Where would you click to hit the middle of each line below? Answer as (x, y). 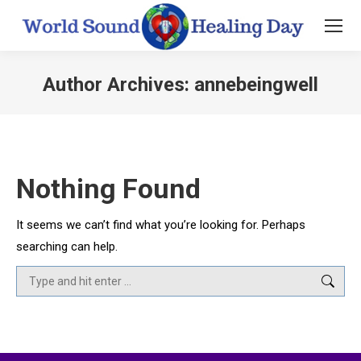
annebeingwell (256, 85)
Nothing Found (108, 189)
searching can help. (67, 247)
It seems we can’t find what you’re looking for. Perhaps (161, 225)
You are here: (216, 109)
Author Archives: (118, 85)
